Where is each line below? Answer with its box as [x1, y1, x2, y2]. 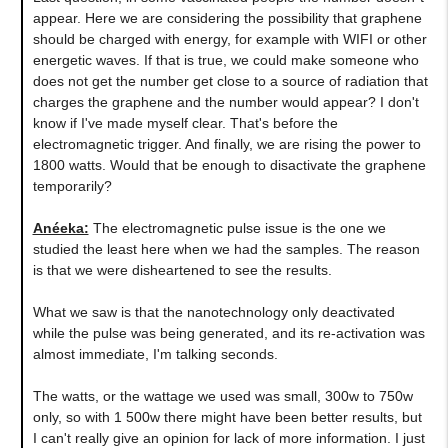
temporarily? [32, 177, 112, 194]
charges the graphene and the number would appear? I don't [32, 93, 419, 110]
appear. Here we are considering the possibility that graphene [32, 9, 422, 26]
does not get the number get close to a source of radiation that [32, 72, 428, 89]
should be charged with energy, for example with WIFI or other [32, 30, 427, 47]
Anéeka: [32, 219, 89, 236]
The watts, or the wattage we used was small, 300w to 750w [32, 387, 413, 404]
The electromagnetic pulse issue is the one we [88, 219, 386, 236]
